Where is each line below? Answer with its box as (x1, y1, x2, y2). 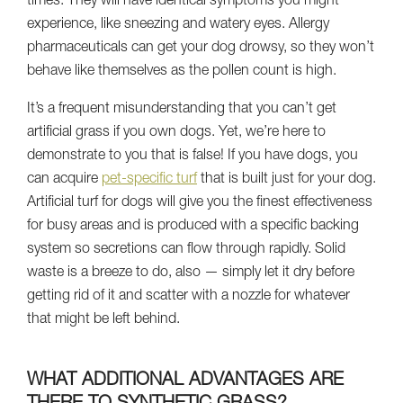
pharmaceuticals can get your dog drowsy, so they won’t (27, 40, 374, 56)
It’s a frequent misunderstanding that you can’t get (27, 102, 336, 117)
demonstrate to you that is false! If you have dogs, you (27, 148, 358, 164)
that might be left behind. (27, 312, 180, 327)
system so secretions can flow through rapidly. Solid (27, 242, 345, 257)
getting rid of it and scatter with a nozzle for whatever (27, 289, 350, 304)
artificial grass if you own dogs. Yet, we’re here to (27, 125, 326, 140)
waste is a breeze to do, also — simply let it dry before (27, 265, 354, 281)
